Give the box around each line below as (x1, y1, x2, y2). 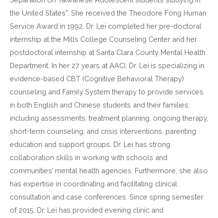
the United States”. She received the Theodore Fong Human (10, 9, 206, 18)
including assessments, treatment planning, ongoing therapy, (10, 114, 208, 123)
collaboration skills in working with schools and (10, 153, 167, 162)
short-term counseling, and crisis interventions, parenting (10, 127, 196, 136)
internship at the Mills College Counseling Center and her (10, 35, 197, 44)
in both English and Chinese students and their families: (10, 101, 190, 109)
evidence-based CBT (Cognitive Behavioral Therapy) (10, 74, 184, 83)
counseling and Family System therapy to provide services (10, 88, 203, 96)
